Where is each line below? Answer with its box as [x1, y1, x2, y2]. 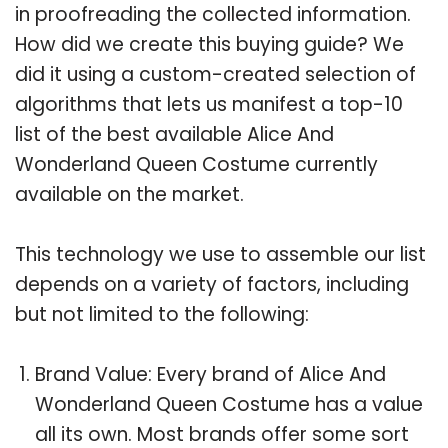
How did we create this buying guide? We [15, 30, 404, 58]
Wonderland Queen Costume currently [15, 150, 378, 178]
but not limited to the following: [15, 300, 309, 328]
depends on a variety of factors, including [15, 270, 409, 298]
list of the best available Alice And [15, 120, 334, 148]
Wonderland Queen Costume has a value [35, 390, 423, 418]
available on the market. [15, 180, 244, 208]
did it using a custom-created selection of [15, 60, 416, 88]
